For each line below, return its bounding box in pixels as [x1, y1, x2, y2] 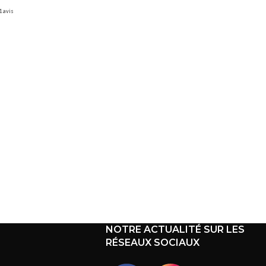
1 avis [167, 183, 192, 194]
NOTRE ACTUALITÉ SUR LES [105, 224, 245, 235]
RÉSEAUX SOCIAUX [105, 237, 199, 248]
